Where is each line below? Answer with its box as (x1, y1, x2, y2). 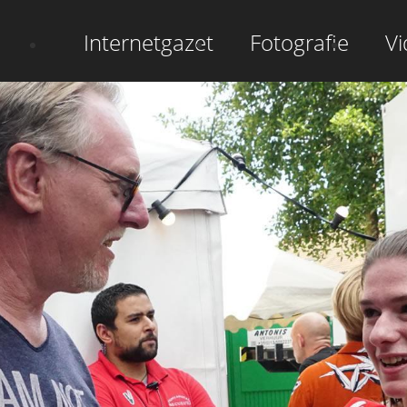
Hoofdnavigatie (46, 20, 159, 41)
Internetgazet (83, 27, 213, 58)
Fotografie (249, 27, 349, 58)
